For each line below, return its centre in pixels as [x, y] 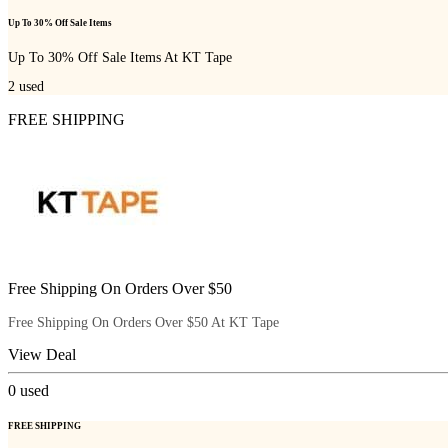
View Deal [42, 355]
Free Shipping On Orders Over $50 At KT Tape [143, 323]
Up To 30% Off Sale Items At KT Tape [120, 57]
